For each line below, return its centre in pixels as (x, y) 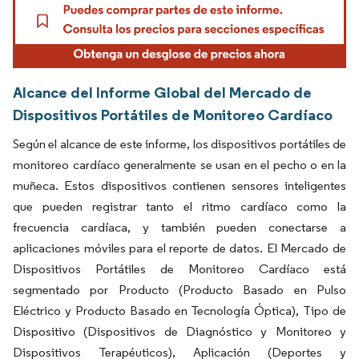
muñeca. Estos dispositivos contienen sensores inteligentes (179, 185)
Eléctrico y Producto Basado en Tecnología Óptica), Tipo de (179, 310)
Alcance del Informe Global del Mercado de (162, 92)
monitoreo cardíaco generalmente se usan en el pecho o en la (179, 164)
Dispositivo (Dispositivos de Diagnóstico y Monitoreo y (179, 331)
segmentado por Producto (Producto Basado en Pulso (179, 289)
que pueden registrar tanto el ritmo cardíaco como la (179, 206)
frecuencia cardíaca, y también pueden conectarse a (179, 227)
